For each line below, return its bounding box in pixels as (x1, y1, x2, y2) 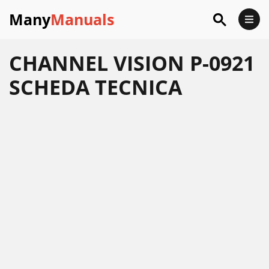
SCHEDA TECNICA (9, 73, 182, 101)
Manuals (50, 9, 114, 29)
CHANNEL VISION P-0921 (9, 49, 255, 77)
